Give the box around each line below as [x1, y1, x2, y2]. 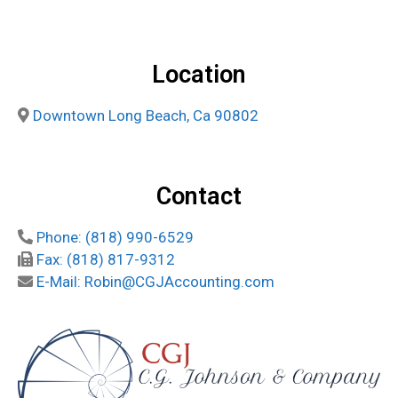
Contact [156, 182, 242, 211]
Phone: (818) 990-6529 [36, 228, 194, 247]
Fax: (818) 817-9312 [36, 251, 175, 269]
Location [152, 60, 246, 89]
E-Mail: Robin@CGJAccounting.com [36, 273, 275, 291]
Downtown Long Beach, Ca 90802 [33, 106, 259, 124]
